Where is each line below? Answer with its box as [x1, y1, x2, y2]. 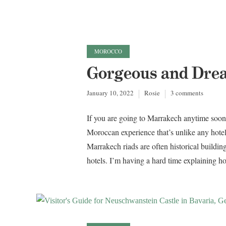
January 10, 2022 [87, 88, 134, 98]
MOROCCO [94, 47, 122, 55]
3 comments [171, 88, 203, 98]
